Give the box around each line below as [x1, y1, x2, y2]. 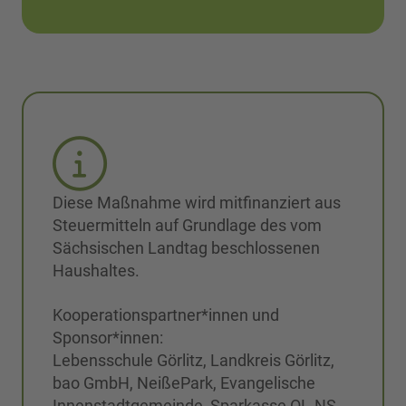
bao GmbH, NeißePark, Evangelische [53, 373, 315, 393]
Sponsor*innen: [53, 328, 163, 348]
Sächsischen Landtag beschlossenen [53, 238, 320, 258]
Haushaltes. [53, 261, 140, 281]
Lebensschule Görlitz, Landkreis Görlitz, [53, 351, 334, 371]
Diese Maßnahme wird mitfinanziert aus [53, 193, 341, 213]
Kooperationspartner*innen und [53, 305, 279, 325]
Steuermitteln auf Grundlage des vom [53, 216, 322, 236]
